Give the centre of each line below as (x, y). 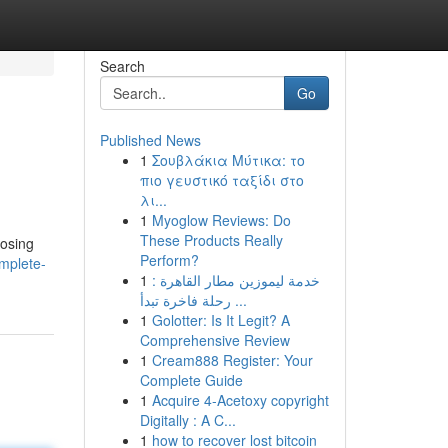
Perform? (169, 260)
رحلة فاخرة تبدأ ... (238, 300)
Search (122, 66)
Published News (150, 140)
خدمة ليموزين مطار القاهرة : (235, 280)
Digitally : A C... (187, 420)
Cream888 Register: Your (232, 360)
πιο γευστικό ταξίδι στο (221, 180)
